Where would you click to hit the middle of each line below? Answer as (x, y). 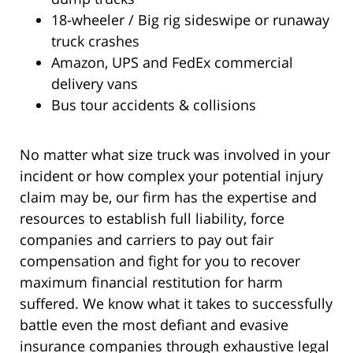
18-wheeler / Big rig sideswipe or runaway (190, 20)
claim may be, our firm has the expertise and (168, 197)
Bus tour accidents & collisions (154, 105)
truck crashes (95, 41)
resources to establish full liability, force (152, 219)
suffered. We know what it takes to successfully (176, 304)
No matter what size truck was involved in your (175, 155)
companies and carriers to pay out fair (147, 240)
